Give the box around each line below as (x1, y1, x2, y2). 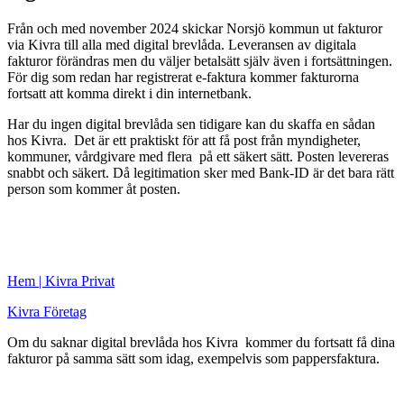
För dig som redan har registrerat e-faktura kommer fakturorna (7, 69, 359, 85)
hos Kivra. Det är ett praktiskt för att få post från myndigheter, (7, 132, 361, 148)
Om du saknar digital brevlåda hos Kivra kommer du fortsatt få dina (7, 334, 395, 350)
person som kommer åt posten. (7, 180, 180, 197)
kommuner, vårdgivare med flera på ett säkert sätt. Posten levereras (7, 148, 389, 164)
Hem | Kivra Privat (7, 272, 115, 289)
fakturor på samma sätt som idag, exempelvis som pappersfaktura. (7, 350, 380, 366)
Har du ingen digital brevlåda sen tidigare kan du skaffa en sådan (7, 115, 375, 132)
